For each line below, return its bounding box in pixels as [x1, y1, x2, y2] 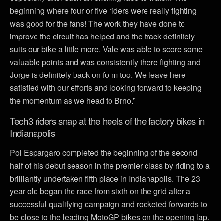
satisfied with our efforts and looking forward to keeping [10, 81, 202, 93]
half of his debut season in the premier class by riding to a [10, 159, 210, 171]
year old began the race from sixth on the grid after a [10, 185, 190, 197]
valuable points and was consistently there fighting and [10, 56, 201, 68]
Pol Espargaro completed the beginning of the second [10, 147, 197, 158]
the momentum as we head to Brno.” [10, 94, 135, 106]
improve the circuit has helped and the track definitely [10, 30, 195, 42]
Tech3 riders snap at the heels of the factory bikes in [10, 114, 205, 127]
